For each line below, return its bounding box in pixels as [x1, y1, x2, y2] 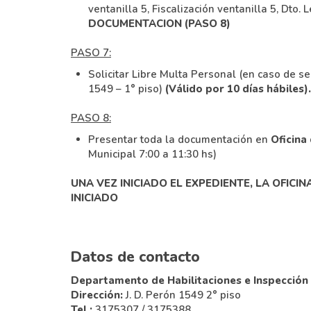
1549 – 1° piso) [88, 81, 165, 96]
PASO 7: [71, 45, 111, 60]
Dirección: [71, 287, 123, 302]
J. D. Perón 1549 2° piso [123, 287, 241, 302]
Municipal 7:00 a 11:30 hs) [88, 146, 217, 161]
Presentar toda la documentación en [88, 132, 271, 146]
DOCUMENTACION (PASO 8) [88, 16, 230, 31]
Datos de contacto [71, 246, 200, 267]
